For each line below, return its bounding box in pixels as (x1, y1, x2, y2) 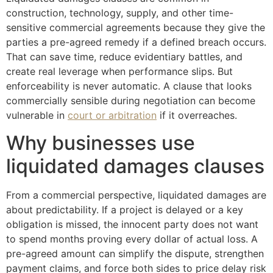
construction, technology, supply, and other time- (6, 7, 233, 19)
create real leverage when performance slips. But (6, 65, 233, 78)
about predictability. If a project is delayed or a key (6, 203, 243, 216)
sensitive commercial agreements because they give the (6, 21, 265, 34)
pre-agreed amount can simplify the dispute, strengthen (6, 247, 264, 260)
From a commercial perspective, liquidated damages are (6, 188, 266, 201)
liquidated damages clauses (6, 154, 264, 178)
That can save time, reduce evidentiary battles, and (6, 51, 243, 63)
